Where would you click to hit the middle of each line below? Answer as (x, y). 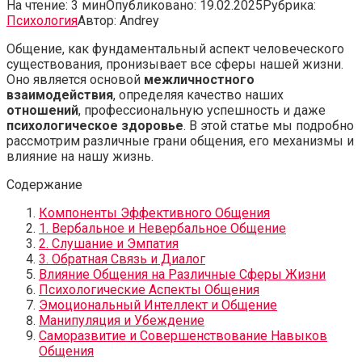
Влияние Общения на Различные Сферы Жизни (182, 274)
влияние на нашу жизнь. (80, 156)
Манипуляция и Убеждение (122, 320)
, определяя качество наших (198, 95)
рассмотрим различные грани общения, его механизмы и (180, 141)
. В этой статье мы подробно (269, 125)
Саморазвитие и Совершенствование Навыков (183, 335)
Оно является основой (75, 79)
